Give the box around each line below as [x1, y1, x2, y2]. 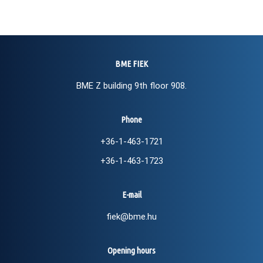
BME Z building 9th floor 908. [76, 80, 187, 91]
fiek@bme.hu [106, 211, 157, 222]
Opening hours [107, 245, 156, 255]
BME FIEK [115, 58, 148, 69]
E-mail [122, 189, 141, 200]
